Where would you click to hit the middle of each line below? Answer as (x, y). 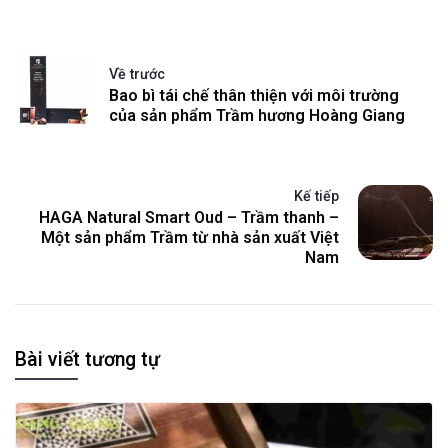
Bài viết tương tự (87, 359)
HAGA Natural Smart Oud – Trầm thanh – (189, 217)
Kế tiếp (316, 195)
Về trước (137, 73)
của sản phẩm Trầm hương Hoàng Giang (257, 115)
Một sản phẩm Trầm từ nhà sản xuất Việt (190, 237)
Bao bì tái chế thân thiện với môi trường (254, 95)
